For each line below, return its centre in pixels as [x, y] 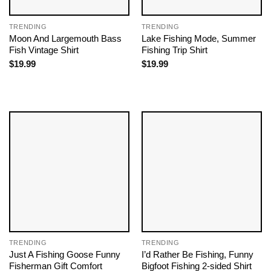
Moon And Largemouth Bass [65, 38]
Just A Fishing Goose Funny [64, 255]
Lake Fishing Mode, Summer [198, 38]
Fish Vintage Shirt [44, 50]
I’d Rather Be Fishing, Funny [197, 255]
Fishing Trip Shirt [174, 50]
